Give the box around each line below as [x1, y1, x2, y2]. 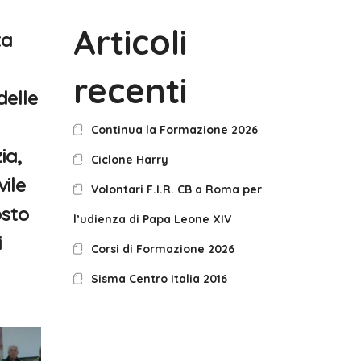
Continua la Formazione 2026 [91, 122, 259, 137]
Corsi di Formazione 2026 [91, 242, 235, 256]
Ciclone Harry [91, 152, 169, 167]
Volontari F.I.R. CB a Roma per [91, 182, 263, 197]
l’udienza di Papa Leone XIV [73, 212, 231, 226]
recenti [73, 69, 187, 112]
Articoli [73, 21, 187, 64]
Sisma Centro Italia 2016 [91, 272, 228, 286]
